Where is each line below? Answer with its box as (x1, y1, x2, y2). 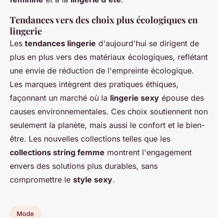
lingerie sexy (110, 93, 159, 103)
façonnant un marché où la (10, 93, 110, 103)
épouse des (159, 93, 204, 103)
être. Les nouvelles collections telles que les (10, 134, 170, 144)
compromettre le (10, 175, 73, 185)
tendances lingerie (25, 38, 96, 49)
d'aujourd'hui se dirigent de (96, 38, 199, 49)
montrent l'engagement (105, 147, 192, 158)
